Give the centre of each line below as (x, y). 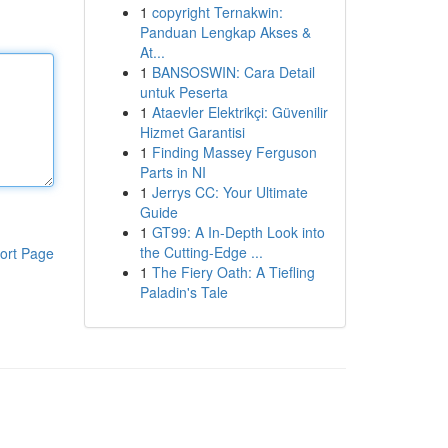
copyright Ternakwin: (217, 12)
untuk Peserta (183, 92)
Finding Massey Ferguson (234, 152)
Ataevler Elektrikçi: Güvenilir (239, 112)
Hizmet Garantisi (192, 132)
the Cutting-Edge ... (201, 252)
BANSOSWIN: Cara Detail (233, 72)
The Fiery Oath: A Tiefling (233, 272)
